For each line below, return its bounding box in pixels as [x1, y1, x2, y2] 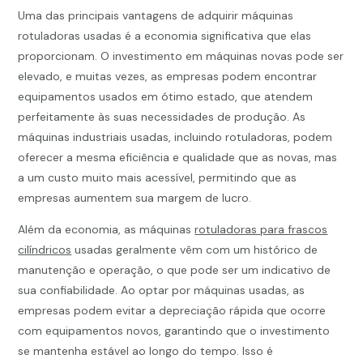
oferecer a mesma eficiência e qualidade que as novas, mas [18, 150, 338, 165]
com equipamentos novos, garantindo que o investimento [18, 323, 331, 339]
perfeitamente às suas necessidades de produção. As [18, 109, 306, 125]
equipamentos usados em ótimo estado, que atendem [18, 89, 314, 105]
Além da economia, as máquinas [18, 222, 195, 237]
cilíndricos [18, 242, 72, 258]
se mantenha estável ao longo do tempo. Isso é [18, 344, 274, 359]
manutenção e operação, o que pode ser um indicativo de [18, 263, 331, 278]
